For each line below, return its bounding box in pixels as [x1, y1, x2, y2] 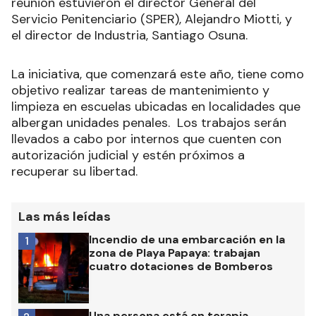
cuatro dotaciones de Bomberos [89, 258, 273, 274]
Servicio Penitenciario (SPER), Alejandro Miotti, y [11, 10, 292, 28]
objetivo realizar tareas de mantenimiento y [11, 81, 269, 99]
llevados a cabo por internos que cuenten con [11, 130, 281, 147]
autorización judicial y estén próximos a [11, 146, 245, 164]
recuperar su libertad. [11, 162, 138, 180]
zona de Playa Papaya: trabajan [89, 245, 260, 260]
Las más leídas [18, 207, 111, 225]
